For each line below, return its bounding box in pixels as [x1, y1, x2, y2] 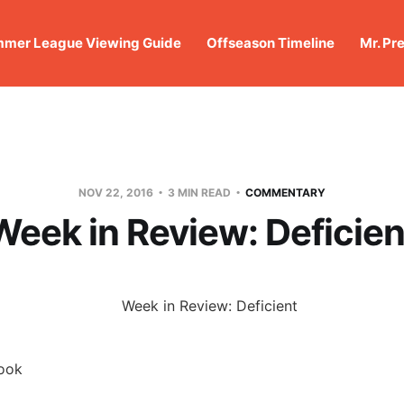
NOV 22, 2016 [78, 185, 156, 199]
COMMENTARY [245, 185, 326, 199]
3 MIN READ [165, 185, 234, 199]
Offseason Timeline [206, 33, 335, 51]
